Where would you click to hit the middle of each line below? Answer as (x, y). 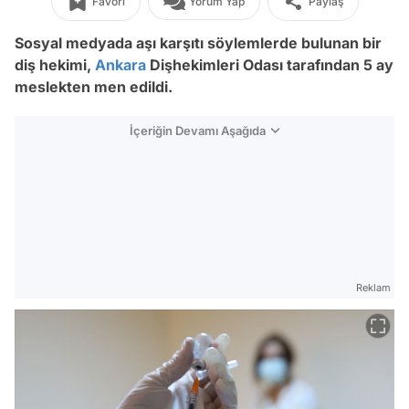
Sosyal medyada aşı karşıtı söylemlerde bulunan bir (198, 43)
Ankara (121, 65)
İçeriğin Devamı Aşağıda (198, 131)
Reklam (373, 288)
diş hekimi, (55, 65)
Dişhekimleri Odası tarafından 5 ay (270, 65)
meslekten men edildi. (94, 87)
